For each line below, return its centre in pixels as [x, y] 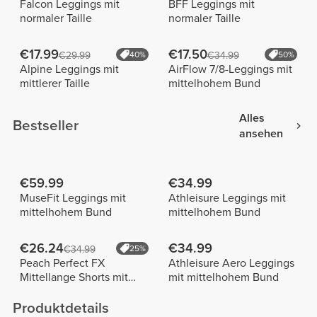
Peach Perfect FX [62, 263]
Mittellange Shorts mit [74, 277]
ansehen [261, 133]
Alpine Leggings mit [69, 70]
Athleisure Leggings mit [227, 198]
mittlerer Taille [54, 84]
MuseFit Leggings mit [73, 198]
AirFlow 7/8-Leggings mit [230, 70]
